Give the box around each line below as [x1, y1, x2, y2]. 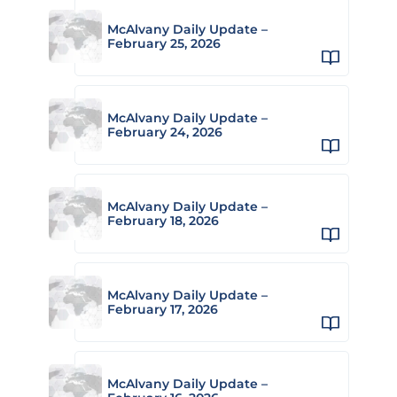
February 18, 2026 [107, 212, 219, 229]
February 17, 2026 [107, 300, 218, 317]
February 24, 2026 [107, 123, 222, 140]
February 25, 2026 [107, 35, 221, 51]
